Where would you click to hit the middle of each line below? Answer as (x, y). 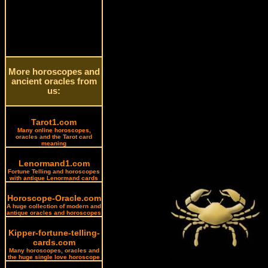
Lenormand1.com (54, 163)
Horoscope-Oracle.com (54, 198)
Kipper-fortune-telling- (54, 233)
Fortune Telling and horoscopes (54, 171)
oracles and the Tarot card (54, 137)
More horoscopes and (54, 72)
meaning (54, 143)
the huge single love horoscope (54, 257)
